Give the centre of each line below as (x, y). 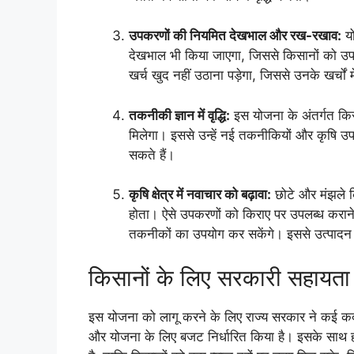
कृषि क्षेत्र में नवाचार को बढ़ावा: (200, 195)
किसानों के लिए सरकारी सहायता (219, 277)
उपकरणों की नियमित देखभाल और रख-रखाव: (235, 36)
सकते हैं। (152, 154)
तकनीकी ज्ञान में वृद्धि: (179, 115)
